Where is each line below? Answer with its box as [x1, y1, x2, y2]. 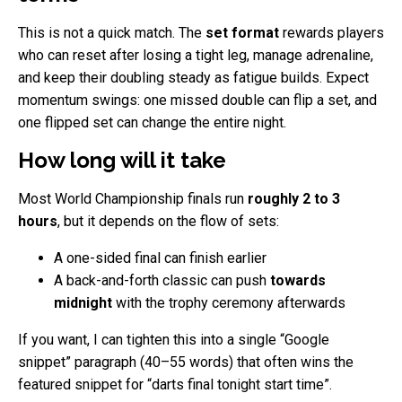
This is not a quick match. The [18, 23, 205, 41]
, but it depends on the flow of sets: [57, 212, 279, 230]
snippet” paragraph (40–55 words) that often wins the [18, 353, 354, 371]
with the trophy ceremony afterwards [112, 293, 345, 311]
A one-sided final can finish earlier [54, 249, 267, 267]
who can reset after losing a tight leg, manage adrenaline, [18, 46, 373, 64]
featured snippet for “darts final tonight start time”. [18, 375, 332, 393]
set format [205, 23, 279, 41]
